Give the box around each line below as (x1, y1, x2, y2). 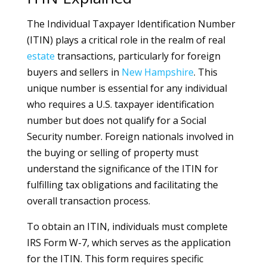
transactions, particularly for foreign (54, 49, 221, 63)
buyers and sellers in (26, 66, 122, 79)
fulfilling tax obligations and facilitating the (26, 178, 218, 191)
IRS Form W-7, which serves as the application (26, 236, 231, 249)
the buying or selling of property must (26, 146, 198, 159)
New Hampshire (121, 66, 194, 79)
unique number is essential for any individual (26, 82, 227, 95)
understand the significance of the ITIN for (26, 162, 218, 175)
